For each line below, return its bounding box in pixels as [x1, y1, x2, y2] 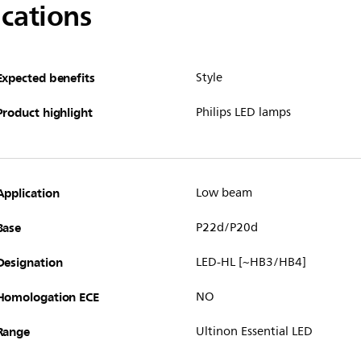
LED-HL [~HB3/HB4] [195, 252, 306, 273]
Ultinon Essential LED [195, 322, 313, 342]
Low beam [195, 183, 252, 204]
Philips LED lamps [195, 102, 291, 123]
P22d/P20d [195, 218, 258, 239]
